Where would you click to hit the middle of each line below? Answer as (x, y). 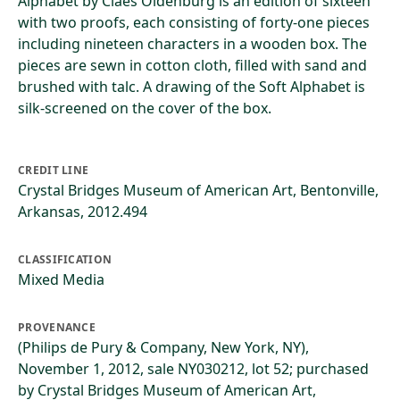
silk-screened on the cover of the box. (145, 108)
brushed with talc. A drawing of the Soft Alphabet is (192, 87)
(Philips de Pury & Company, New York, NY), (163, 347)
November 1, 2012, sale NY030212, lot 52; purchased (193, 369)
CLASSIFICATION (65, 259)
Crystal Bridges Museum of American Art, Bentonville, (198, 190)
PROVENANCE (57, 327)
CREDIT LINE (54, 170)
